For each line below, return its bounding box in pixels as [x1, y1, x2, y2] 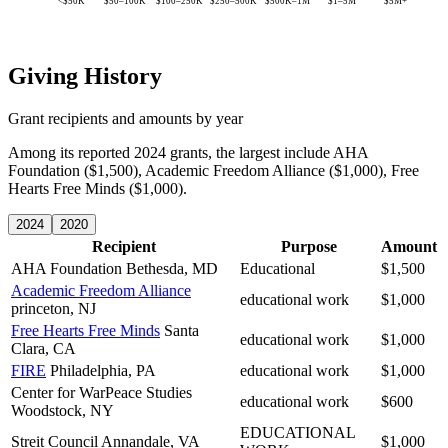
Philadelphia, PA [50, 361, 156, 379]
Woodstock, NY [11, 401, 114, 419]
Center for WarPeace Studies [11, 383, 192, 401]
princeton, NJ [11, 299, 96, 317]
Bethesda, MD [126, 259, 218, 277]
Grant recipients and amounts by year [8, 109, 243, 127]
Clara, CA [11, 339, 76, 357]
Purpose [280, 237, 337, 255]
